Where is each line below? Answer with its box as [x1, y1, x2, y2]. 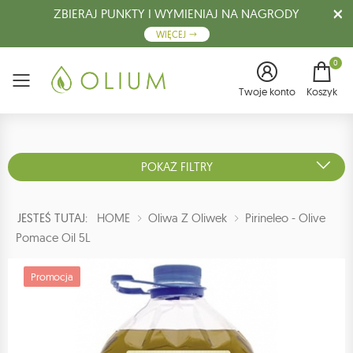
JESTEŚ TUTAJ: [17, 210, 97, 226]
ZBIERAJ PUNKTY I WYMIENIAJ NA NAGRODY [54, 6, 299, 21]
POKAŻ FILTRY [140, 159, 213, 175]
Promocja [31, 270, 73, 284]
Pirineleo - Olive [245, 210, 325, 226]
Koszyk [307, 85, 337, 98]
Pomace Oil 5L [16, 230, 91, 246]
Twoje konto [239, 85, 295, 98]
